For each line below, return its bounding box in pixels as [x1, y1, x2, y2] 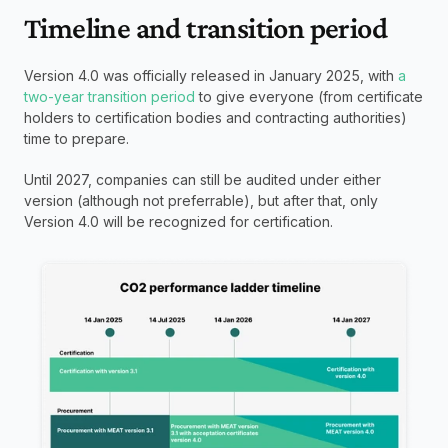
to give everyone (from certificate [195, 88, 423, 106]
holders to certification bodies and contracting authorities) [24, 109, 407, 127]
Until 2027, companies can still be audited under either [24, 171, 381, 189]
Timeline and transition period [24, 11, 387, 45]
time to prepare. [24, 130, 129, 148]
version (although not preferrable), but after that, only [24, 192, 378, 210]
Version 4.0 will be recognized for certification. [24, 213, 333, 231]
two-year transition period [24, 88, 195, 106]
